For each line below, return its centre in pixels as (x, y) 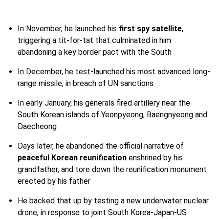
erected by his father (54, 181)
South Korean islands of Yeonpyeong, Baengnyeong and (112, 114)
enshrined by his (155, 157)
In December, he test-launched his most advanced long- (114, 71)
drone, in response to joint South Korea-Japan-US (102, 212)
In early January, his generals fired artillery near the (104, 103)
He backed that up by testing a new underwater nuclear (113, 200)
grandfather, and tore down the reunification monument (112, 169)
